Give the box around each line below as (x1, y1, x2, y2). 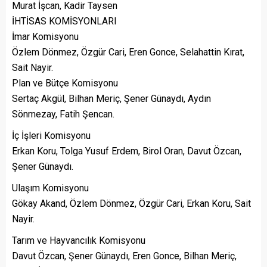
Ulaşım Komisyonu (12, 182, 89, 194)
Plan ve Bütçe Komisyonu (12, 77, 118, 89)
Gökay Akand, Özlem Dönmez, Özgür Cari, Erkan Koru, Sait (12, 197, 251, 209)
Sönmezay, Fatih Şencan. (12, 108, 114, 120)
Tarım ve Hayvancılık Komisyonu (12, 234, 145, 246)
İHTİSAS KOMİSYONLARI (12, 15, 117, 27)
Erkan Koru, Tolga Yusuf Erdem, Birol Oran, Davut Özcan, (12, 145, 241, 157)
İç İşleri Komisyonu (12, 129, 91, 141)
